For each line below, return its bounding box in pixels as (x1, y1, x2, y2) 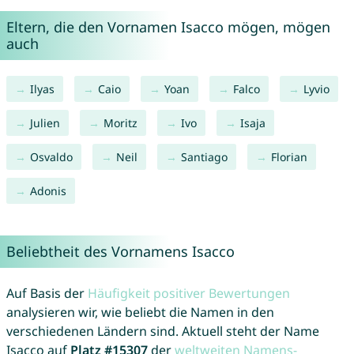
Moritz (103, 115, 137, 131)
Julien (29, 115, 60, 131)
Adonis (29, 183, 66, 199)
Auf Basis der (6, 284, 88, 303)
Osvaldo (29, 149, 73, 165)
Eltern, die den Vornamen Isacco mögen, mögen (6, 17, 330, 37)
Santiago (180, 149, 228, 165)
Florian (270, 149, 307, 165)
